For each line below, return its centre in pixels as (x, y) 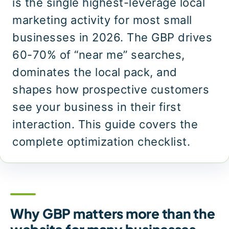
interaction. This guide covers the (105, 124)
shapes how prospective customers (111, 89)
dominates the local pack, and (95, 72)
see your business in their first (97, 107)
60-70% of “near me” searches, (99, 55)
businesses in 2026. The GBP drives (112, 37)
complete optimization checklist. (101, 142)
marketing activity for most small (102, 20)
